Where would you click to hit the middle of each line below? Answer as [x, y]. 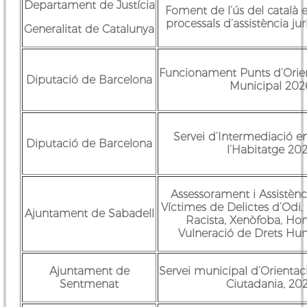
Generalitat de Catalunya [89, 29]
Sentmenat [89, 284]
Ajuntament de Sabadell [89, 213]
